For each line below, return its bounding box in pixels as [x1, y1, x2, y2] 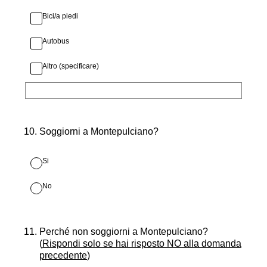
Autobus [42, 37, 69, 45]
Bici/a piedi [42, 12, 78, 20]
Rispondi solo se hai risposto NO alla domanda [42, 238, 241, 249]
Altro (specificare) [42, 62, 99, 70]
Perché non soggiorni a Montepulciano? [39, 226, 208, 237]
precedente [39, 250, 87, 260]
